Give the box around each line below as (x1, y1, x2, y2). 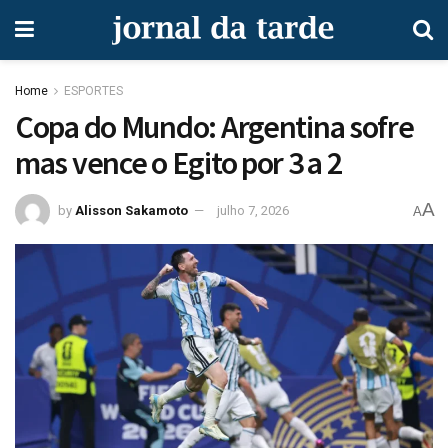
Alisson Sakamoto (75, 202, 188, 218)
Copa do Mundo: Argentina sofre (15, 107, 414, 147)
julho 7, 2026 (217, 202, 289, 218)
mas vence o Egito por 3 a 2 (15, 143, 342, 183)
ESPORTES (64, 84, 123, 98)
